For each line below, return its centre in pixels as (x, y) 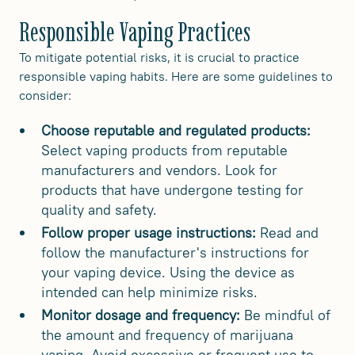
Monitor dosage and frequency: (141, 315)
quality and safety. (99, 210)
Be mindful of (285, 315)
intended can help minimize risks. (149, 292)
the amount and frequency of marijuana (167, 335)
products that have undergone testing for (172, 190)
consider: (45, 95)
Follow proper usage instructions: (149, 233)
